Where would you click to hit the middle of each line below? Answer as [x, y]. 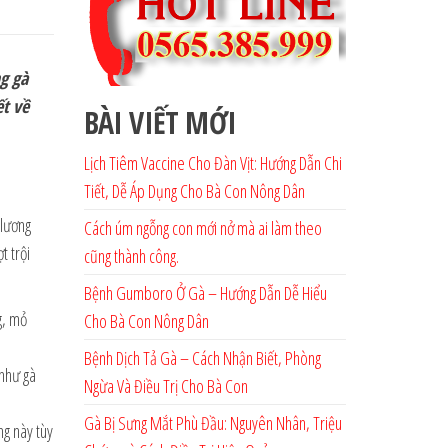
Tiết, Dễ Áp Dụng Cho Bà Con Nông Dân [194, 190]
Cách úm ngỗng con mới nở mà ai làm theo [202, 227]
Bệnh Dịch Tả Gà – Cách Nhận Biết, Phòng [202, 357]
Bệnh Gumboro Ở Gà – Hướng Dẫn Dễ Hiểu [205, 292]
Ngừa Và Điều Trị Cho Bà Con [165, 385]
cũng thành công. [131, 255]
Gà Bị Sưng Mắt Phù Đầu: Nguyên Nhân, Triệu [212, 422]
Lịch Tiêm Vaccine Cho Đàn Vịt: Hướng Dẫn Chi [212, 162]
